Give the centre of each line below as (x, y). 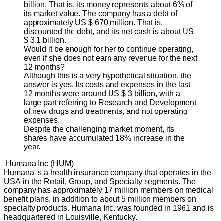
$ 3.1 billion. (45, 40)
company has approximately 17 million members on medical (109, 190)
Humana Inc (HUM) (40, 163)
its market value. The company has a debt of (100, 13)
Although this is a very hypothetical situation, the (108, 75)
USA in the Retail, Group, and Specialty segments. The (100, 181)
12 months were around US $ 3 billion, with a (102, 93)
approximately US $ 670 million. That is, (93, 22)
